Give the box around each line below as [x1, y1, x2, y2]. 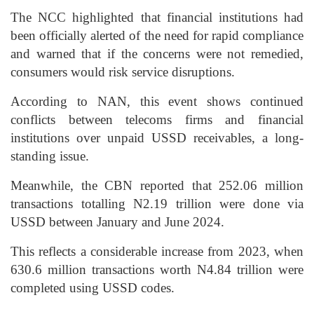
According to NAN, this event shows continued [11, 94, 303, 109]
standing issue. [11, 149, 89, 164]
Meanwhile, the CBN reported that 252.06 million [11, 178, 303, 193]
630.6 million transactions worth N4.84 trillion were [11, 262, 303, 278]
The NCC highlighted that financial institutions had [11, 10, 303, 25]
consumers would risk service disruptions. [11, 64, 235, 80]
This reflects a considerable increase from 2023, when [11, 244, 303, 259]
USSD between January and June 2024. [11, 214, 224, 230]
